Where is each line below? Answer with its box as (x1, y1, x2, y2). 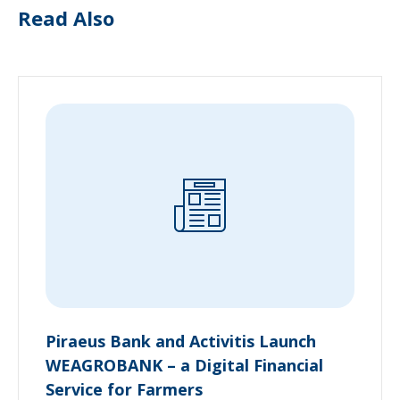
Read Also (18, 4, 114, 32)
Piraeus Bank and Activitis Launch (46, 329, 316, 352)
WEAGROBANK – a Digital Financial (46, 354, 323, 376)
